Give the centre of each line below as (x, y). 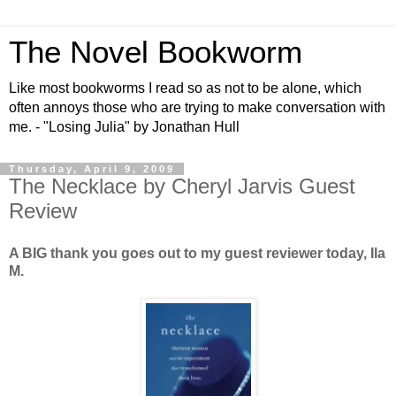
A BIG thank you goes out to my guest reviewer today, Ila (197, 253)
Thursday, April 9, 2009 (92, 169)
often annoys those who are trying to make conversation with (197, 107)
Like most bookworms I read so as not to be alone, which (185, 88)
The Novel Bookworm (156, 52)
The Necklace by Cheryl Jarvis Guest (182, 186)
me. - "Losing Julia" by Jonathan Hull (124, 127)
